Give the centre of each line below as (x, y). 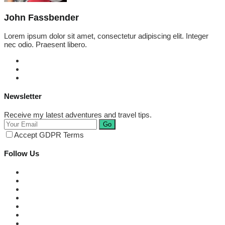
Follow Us (22, 154)
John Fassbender (41, 17)
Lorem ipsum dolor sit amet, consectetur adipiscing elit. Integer (106, 36)
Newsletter (23, 96)
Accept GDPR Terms (49, 135)
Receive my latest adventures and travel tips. (78, 115)
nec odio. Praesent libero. (45, 45)
